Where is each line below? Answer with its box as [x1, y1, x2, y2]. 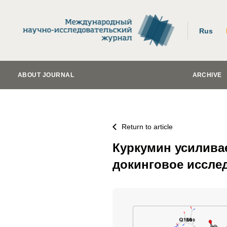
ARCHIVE [192, 71, 222, 79]
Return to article [122, 123, 173, 131]
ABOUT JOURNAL [18, 71, 74, 79]
